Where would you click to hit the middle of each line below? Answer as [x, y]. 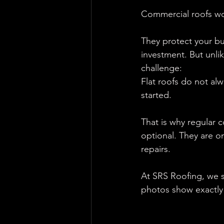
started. [156, 95]
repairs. [156, 149]
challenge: [161, 68]
